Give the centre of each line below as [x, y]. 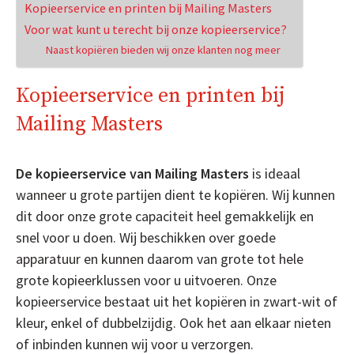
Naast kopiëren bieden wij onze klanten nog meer [162, 49]
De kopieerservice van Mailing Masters [132, 173]
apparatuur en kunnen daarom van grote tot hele [160, 258]
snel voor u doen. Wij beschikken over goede [146, 237]
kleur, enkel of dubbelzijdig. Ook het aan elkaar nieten [173, 322]
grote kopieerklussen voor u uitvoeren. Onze [146, 280]
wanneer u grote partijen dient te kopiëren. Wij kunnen [175, 194]
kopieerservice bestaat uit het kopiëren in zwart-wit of [177, 301]
